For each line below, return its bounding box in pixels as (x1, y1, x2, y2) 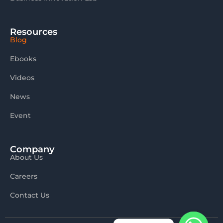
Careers (10, 171, 37, 181)
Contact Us (10, 190, 49, 200)
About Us (10, 152, 43, 162)
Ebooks (10, 54, 36, 63)
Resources (10, 26, 57, 37)
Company (10, 143, 54, 155)
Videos (10, 73, 34, 82)
